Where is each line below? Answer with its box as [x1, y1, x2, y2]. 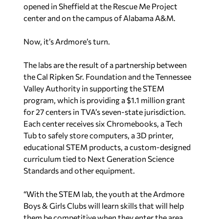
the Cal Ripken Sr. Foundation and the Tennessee [23, 72, 191, 81]
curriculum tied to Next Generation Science [23, 154, 174, 163]
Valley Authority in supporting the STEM [23, 84, 164, 93]
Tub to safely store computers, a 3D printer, [23, 131, 174, 140]
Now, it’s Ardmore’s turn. [23, 37, 110, 46]
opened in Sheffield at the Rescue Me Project [23, 1, 177, 11]
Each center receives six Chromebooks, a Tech [23, 119, 182, 128]
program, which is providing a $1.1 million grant [23, 95, 185, 105]
